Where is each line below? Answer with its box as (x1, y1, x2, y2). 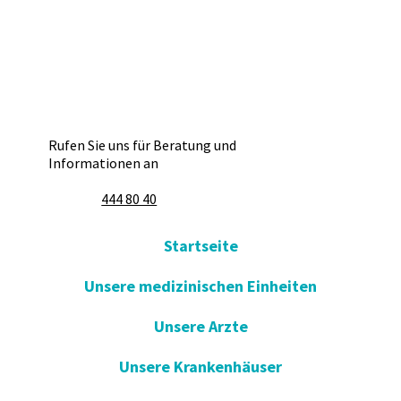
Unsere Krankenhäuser (119, 355, 282, 377)
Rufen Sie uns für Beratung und (48, 135, 237, 154)
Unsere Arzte (153, 315, 248, 337)
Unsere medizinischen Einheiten (84, 275, 317, 296)
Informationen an (48, 153, 159, 172)
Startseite (163, 235, 238, 256)
